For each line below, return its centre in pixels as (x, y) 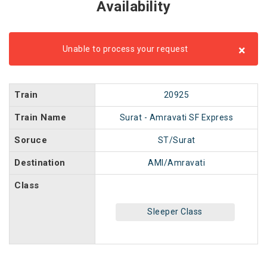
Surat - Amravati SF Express (176, 117)
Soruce (31, 140)
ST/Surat (176, 140)
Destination (40, 163)
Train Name (40, 117)
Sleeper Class (175, 212)
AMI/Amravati (176, 163)
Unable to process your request (125, 49)
